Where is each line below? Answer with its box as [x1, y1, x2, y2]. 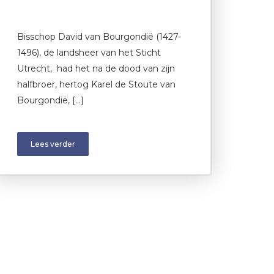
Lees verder [31, 139, 75, 149]
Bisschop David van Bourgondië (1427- [17, 31, 181, 42]
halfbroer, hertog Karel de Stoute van [17, 78, 176, 90]
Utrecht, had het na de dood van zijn [17, 62, 175, 74]
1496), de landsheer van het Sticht [17, 46, 161, 58]
